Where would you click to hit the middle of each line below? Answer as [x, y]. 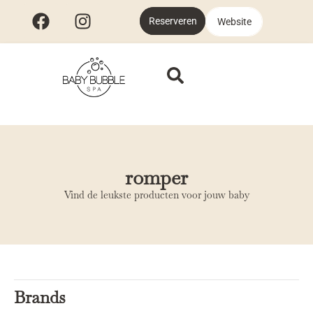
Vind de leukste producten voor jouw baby [156, 195]
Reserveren [173, 21]
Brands [39, 298]
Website [234, 22]
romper [156, 178]
